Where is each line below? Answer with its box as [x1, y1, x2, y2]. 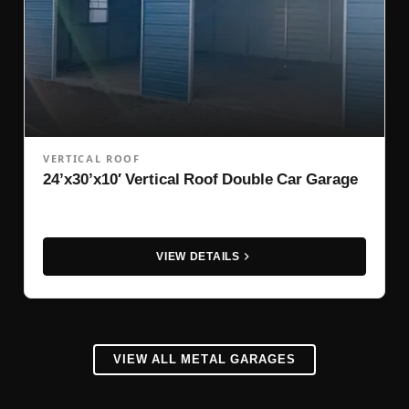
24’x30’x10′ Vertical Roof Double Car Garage [43, 169, 358, 188]
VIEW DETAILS [156, 249, 240, 263]
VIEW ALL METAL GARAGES [112, 352, 297, 367]
